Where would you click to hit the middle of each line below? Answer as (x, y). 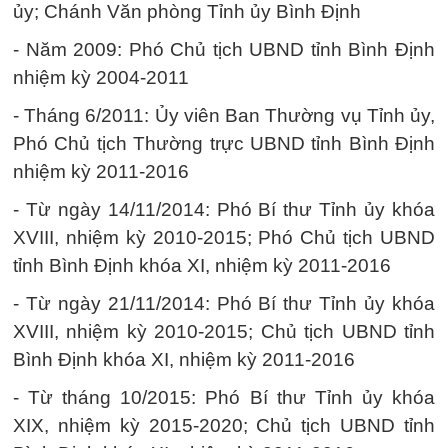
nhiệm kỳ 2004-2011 (101, 77)
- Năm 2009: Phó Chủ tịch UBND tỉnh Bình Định (224, 49)
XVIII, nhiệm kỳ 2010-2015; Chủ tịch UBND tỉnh (224, 331)
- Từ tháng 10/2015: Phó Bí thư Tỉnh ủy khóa (224, 397)
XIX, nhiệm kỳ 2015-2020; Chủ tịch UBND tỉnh (224, 425)
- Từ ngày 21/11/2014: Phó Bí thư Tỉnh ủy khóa (224, 303)
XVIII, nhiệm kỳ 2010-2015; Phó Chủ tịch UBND (224, 237)
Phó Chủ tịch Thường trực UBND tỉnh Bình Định (224, 143)
